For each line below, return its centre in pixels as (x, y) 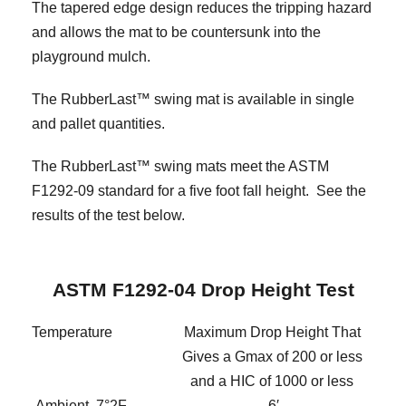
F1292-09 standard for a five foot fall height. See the (199, 191)
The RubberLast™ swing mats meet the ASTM (180, 167)
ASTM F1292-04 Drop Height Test (203, 290)
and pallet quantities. (98, 124)
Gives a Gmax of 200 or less (272, 357)
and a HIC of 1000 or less (272, 382)
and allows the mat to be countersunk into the (176, 33)
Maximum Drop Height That (272, 333)
